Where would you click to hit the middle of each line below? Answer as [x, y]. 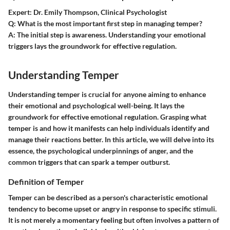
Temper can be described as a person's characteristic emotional [108, 197]
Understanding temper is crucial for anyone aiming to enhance [107, 94]
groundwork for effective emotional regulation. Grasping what [107, 117]
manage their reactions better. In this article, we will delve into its [111, 139]
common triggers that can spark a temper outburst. [89, 162]
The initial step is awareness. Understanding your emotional [111, 35]
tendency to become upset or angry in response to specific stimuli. [112, 208]
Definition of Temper [46, 181]
